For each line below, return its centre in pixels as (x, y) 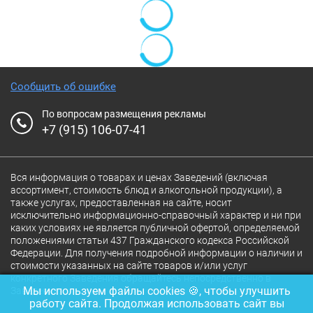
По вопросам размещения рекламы (124, 114)
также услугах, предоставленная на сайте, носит (121, 203)
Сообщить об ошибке (63, 87)
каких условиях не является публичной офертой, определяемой (155, 228)
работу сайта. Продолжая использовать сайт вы (156, 304)
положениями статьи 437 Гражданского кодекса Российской (150, 240)
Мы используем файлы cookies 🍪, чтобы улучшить (156, 291)
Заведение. (36, 291)
